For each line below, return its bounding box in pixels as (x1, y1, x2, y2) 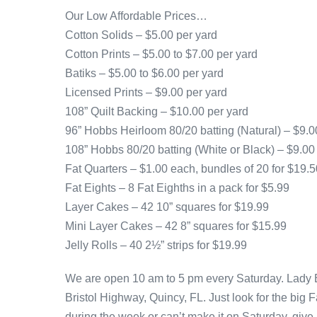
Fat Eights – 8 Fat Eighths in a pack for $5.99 (65, 182, 289, 195)
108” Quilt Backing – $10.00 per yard (65, 105, 248, 118)
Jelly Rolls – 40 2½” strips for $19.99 (65, 239, 247, 252)
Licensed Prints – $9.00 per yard (65, 86, 227, 99)
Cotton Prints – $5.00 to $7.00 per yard (65, 48, 258, 61)
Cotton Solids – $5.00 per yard (65, 29, 217, 42)
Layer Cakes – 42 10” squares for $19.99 (65, 201, 269, 214)
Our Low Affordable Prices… (65, 10, 207, 23)
